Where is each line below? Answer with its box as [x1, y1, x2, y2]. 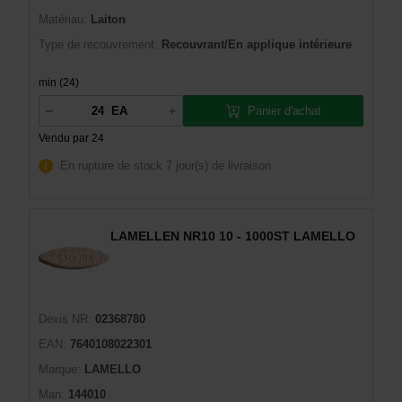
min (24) [39, 76, 79, 89]
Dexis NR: [39, 312, 92, 326]
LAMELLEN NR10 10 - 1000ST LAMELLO [110, 229, 355, 243]
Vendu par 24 [39, 132, 104, 144]
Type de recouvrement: [39, 38, 158, 51]
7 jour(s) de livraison [166, 159, 271, 172]
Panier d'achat [247, 103, 321, 118]
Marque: [39, 363, 81, 376]
